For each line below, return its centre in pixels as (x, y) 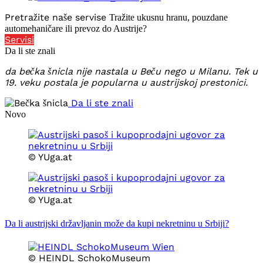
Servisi (19, 40)
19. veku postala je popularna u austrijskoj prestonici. (126, 83)
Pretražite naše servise (57, 18)
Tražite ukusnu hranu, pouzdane (168, 18)
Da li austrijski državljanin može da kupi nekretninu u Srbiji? (117, 223)
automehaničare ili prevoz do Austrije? (76, 29)
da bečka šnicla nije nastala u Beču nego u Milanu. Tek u (131, 72)
